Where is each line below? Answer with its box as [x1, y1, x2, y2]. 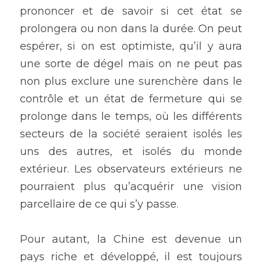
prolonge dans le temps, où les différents [20, 110, 242, 123]
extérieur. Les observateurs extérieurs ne [20, 163, 242, 176]
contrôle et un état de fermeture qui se [20, 92, 242, 106]
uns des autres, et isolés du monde [20, 145, 242, 158]
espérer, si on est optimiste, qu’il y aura [20, 40, 242, 53]
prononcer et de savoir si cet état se [20, 5, 242, 18]
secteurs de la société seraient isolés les [20, 127, 242, 141]
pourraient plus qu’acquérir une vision [20, 180, 242, 194]
